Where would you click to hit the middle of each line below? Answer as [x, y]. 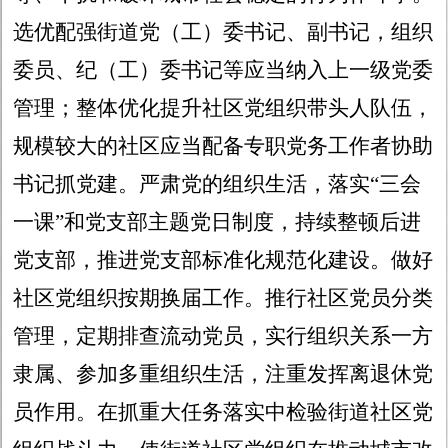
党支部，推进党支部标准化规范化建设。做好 [223, 260]
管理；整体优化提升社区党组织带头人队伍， [223, 108]
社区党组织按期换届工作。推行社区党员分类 [223, 298]
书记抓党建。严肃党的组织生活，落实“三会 [217, 184]
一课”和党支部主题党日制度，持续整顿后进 [217, 222]
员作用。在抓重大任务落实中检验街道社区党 [223, 412]
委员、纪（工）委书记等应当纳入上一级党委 [223, 70]
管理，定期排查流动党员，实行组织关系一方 [223, 336]
